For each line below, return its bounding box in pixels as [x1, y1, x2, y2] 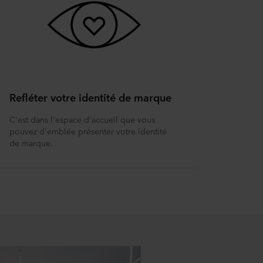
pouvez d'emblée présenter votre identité [9, 125, 167, 137]
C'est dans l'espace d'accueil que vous [9, 113, 155, 125]
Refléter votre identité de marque [9, 89, 171, 104]
